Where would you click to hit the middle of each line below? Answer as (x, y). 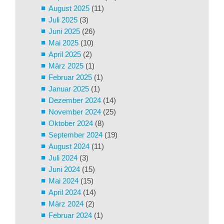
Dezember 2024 (75, 100)
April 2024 (65, 192)
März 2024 (66, 203)
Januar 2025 (69, 88)
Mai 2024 (63, 180)
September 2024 (75, 134)
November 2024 (75, 111)
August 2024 (69, 146)
